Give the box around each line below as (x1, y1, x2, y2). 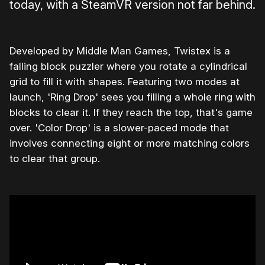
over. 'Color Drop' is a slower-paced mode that (9, 122, 229, 134)
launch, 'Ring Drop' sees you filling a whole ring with (9, 91, 256, 104)
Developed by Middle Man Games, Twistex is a (9, 45, 230, 57)
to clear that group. (9, 153, 100, 165)
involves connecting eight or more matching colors (9, 137, 250, 150)
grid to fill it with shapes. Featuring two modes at (9, 76, 240, 88)
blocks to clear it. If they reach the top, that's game (9, 106, 253, 119)
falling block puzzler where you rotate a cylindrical (9, 60, 247, 73)
